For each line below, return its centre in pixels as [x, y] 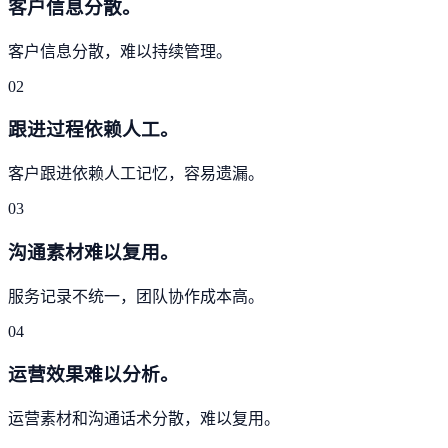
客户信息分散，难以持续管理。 [120, 51]
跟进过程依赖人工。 [93, 130]
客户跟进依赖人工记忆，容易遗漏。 [136, 174]
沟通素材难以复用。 [93, 252]
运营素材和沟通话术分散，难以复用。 [144, 418]
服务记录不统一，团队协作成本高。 [136, 296]
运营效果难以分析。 [93, 375]
